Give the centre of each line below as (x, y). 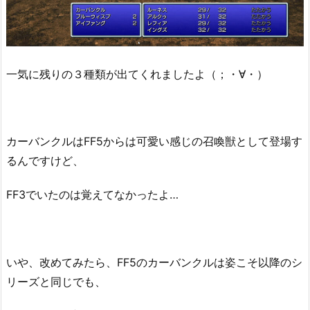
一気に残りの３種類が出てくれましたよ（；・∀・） (137, 74)
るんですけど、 (45, 161)
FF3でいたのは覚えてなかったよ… (92, 195)
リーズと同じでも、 (56, 281)
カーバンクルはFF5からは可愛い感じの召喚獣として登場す (154, 142)
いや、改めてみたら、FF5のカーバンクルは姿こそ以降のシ (154, 262)
